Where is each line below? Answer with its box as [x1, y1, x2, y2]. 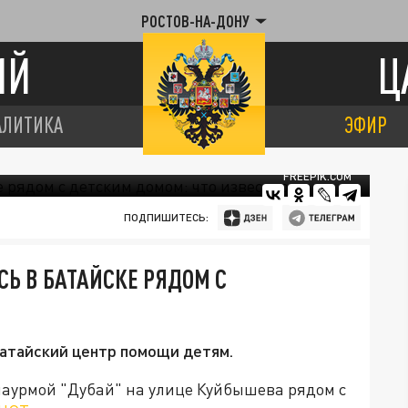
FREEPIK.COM [283, 169, 352, 183]
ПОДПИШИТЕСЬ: [123, 210, 209, 224]
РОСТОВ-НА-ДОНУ [141, 12, 250, 30]
